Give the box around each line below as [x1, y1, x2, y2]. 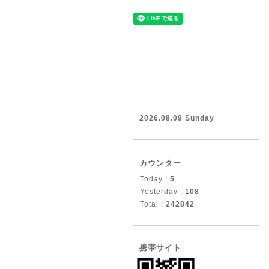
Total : [140, 200, 166, 208]
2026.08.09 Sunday [139, 114, 214, 122]
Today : [140, 175, 170, 183]
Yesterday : [140, 187, 185, 196]
